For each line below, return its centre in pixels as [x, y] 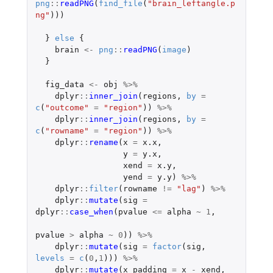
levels [50, 258]
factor [167, 246]
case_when [91, 211]
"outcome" [67, 107]
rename [103, 142]
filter [103, 188]
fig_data [64, 84]
